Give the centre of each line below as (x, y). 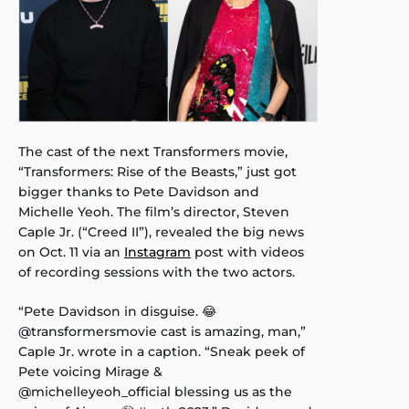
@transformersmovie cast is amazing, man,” (162, 332)
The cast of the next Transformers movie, (153, 152)
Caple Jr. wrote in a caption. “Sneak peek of (162, 352)
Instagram (157, 252)
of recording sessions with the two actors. (157, 273)
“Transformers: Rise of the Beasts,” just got (157, 172)
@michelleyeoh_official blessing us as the (155, 392)
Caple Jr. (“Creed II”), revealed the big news (161, 232)
